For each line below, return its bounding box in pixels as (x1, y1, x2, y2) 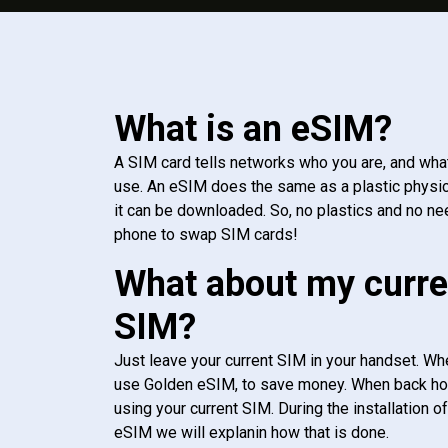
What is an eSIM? (114, 108, 392, 151)
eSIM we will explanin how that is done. (114, 423, 389, 443)
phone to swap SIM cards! (114, 225, 298, 245)
